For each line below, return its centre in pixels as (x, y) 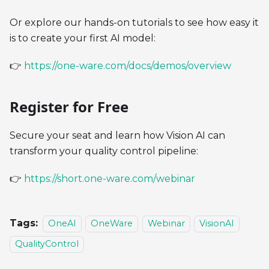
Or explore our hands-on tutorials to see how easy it (134, 22)
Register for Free (69, 106)
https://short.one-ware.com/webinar (110, 178)
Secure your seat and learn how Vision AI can (117, 135)
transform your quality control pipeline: (104, 151)
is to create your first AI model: (83, 38)
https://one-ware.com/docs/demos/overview (128, 65)
